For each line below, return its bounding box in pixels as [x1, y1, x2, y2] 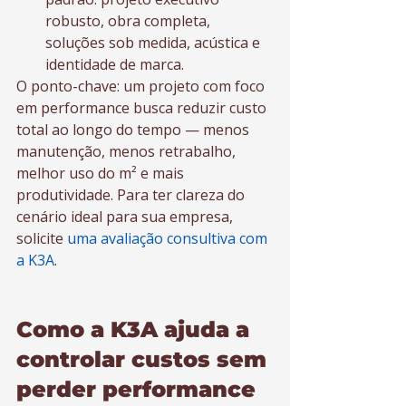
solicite [16, 228, 67, 248]
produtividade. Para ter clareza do [16, 185, 248, 205]
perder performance [16, 376, 256, 402]
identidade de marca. [45, 54, 184, 74]
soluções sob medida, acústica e [45, 33, 264, 53]
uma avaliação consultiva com [67, 228, 271, 248]
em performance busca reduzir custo [16, 98, 270, 118]
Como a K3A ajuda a [16, 316, 256, 343]
